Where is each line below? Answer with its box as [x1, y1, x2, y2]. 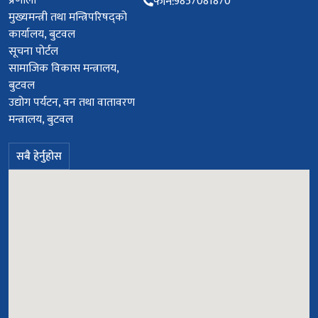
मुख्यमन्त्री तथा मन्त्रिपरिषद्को [9, 8, 127, 27]
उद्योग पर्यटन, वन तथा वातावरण [9, 93, 135, 112]
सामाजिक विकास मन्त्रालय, [9, 59, 119, 78]
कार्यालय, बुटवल [9, 25, 75, 44]
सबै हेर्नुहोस [16, 147, 62, 166]
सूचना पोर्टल [9, 42, 58, 61]
